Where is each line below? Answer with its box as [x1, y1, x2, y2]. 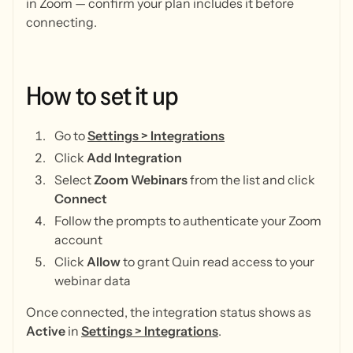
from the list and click [188, 172, 315, 188]
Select [54, 172, 94, 188]
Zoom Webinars [94, 172, 188, 188]
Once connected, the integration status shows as [26, 304, 311, 321]
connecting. [26, 14, 97, 31]
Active [26, 323, 65, 340]
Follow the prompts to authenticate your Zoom [54, 213, 321, 229]
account [54, 232, 102, 248]
